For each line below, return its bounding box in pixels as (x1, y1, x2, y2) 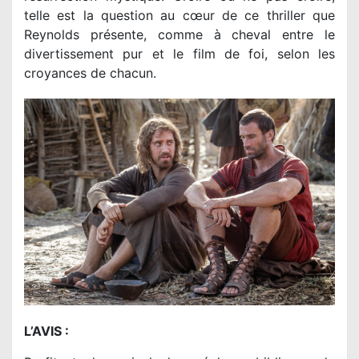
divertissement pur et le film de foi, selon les (24, 45, 335, 62)
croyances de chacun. (24, 64, 156, 81)
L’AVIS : (24, 323, 69, 339)
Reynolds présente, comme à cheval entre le (24, 26, 335, 42)
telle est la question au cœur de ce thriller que (24, 6, 335, 23)
